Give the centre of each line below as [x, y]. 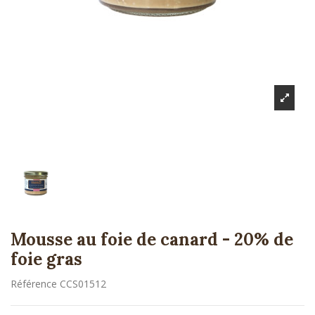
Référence [34, 284]
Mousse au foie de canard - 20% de [152, 240]
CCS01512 [83, 284]
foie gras [46, 259]
